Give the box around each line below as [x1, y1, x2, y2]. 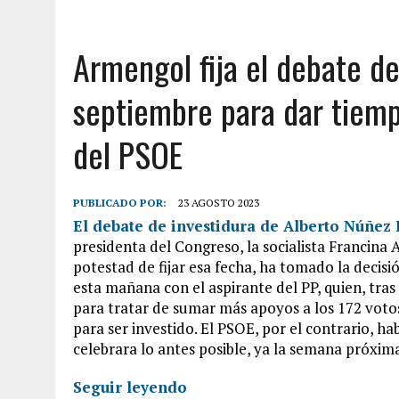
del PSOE [73, 129, 183, 179]
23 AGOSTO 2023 [178, 196, 259, 209]
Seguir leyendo [73, 377, 187, 397]
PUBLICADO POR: [73, 196, 169, 209]
